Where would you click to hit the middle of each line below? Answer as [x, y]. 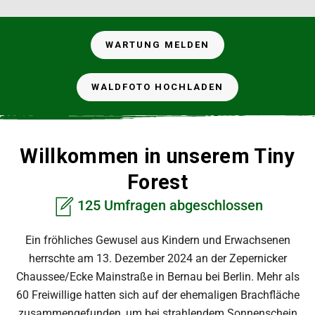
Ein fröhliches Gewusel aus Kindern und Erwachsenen [157, 240]
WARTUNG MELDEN [157, 45]
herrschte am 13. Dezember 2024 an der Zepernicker [157, 258]
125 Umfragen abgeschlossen [168, 205]
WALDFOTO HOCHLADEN [157, 87]
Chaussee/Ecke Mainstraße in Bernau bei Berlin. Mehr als [157, 276]
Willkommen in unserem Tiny [157, 156]
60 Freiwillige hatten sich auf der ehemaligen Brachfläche [157, 295]
